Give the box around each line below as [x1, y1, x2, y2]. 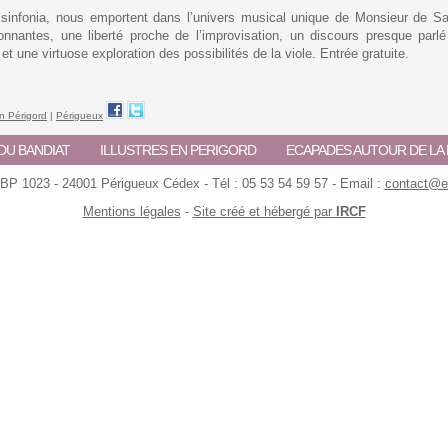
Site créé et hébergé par [192, 204, 336, 219]
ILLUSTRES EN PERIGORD [100, 142, 256, 158]
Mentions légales [82, 204, 181, 219]
